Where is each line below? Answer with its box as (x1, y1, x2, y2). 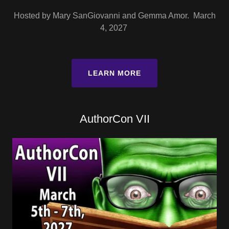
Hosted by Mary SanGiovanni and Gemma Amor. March (13, 11, 216, 20)
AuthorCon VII (79, 112, 150, 125)
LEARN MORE (88, 68, 141, 77)
